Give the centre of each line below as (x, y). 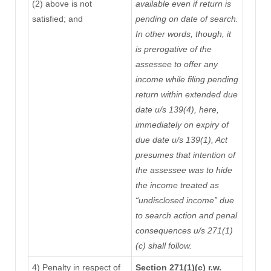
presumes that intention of (185, 155)
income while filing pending (187, 80)
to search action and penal (186, 216)
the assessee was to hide (184, 170)
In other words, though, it (183, 34)
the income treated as (177, 185)
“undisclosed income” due (184, 201)
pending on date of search (185, 19)
